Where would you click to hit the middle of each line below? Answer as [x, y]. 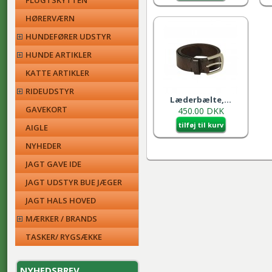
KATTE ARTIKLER [57, 73]
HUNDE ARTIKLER [59, 55]
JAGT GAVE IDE [53, 164]
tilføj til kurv [201, 125]
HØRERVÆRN [50, 18]
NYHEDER [43, 146]
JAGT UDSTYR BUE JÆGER [74, 182]
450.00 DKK [201, 111]
